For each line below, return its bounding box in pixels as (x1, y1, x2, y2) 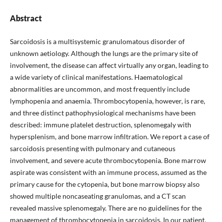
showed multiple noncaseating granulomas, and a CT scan (9, 191, 186, 200)
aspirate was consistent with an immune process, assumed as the (9, 167, 207, 176)
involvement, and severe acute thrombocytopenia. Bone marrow (9, 156, 206, 165)
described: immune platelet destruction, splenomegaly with (9, 120, 191, 129)
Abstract (9, 13, 42, 23)
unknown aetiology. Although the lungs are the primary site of (9, 49, 198, 57)
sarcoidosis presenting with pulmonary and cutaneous (9, 144, 175, 153)
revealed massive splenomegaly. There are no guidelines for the (9, 203, 202, 212)
